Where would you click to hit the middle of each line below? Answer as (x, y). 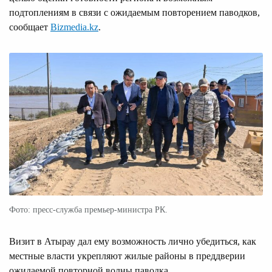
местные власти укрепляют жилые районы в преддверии (127, 256)
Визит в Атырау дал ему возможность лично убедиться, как (133, 241)
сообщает (30, 27)
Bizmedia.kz (74, 27)
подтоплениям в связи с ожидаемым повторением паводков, (134, 12)
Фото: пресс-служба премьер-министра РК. (88, 209)
